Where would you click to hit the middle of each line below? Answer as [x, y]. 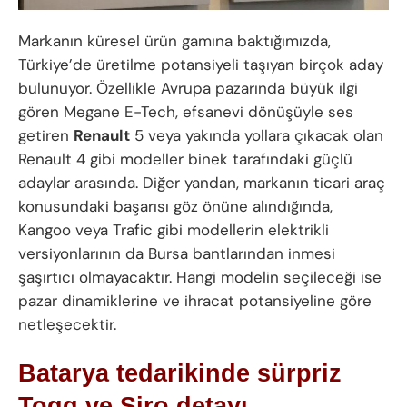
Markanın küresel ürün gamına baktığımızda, [174, 41]
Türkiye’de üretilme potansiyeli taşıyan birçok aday [201, 65]
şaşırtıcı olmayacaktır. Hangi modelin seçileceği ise [200, 277]
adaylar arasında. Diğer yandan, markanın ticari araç [202, 183]
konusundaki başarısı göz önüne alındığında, [175, 206]
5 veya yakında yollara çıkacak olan [257, 135]
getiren [46, 135]
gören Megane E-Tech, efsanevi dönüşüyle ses [186, 112]
